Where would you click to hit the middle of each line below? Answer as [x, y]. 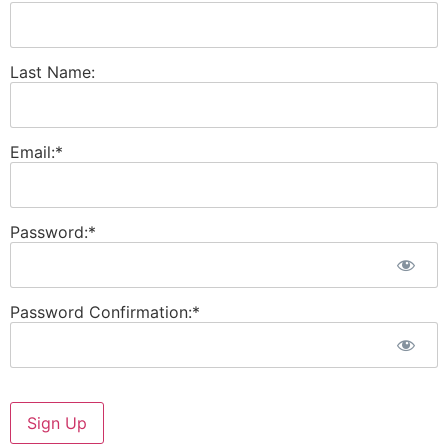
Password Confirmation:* [105, 311]
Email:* [36, 151]
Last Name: [52, 71]
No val [33, 409]
